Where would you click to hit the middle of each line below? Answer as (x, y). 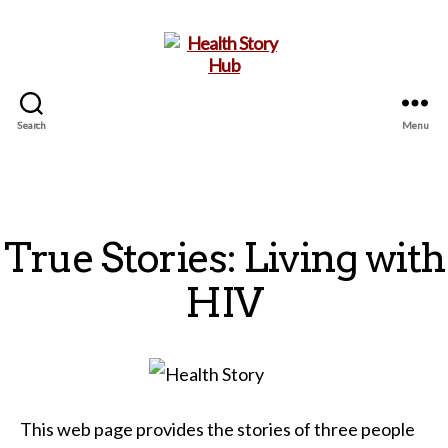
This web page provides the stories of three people (217, 428)
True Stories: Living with (224, 258)
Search (31, 124)
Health (248, 162)
